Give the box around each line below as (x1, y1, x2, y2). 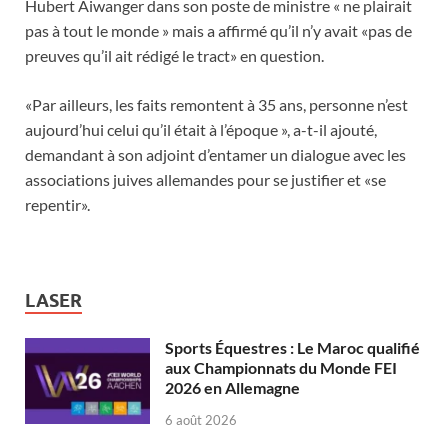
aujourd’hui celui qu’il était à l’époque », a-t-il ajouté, (25, 119, 377, 139)
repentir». (25, 194, 90, 214)
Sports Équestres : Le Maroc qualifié (165, 337, 420, 357)
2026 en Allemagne (165, 377, 300, 397)
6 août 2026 (165, 411, 237, 428)
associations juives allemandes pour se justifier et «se (25, 169, 386, 189)
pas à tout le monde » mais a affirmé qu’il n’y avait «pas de (25, 20, 412, 40)
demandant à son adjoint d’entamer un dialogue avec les (25, 144, 406, 164)
